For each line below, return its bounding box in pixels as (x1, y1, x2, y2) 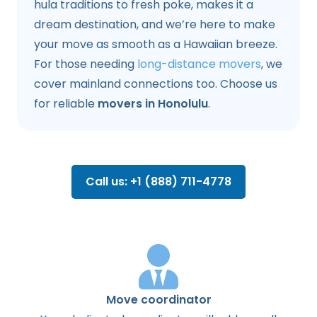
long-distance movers (137, 56, 261, 73)
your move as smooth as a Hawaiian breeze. (34, 36, 277, 53)
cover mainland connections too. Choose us (34, 76, 277, 93)
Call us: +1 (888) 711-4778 (86, 173, 231, 190)
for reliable (34, 96, 98, 113)
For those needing (34, 56, 137, 73)
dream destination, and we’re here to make (34, 16, 275, 33)
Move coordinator (105, 292, 212, 309)
